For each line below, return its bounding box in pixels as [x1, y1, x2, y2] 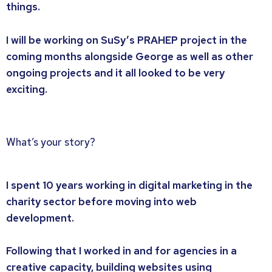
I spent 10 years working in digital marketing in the [6, 178, 253, 192]
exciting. [6, 82, 47, 96]
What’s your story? [6, 135, 95, 149]
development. [6, 211, 74, 225]
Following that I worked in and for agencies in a [6, 244, 237, 258]
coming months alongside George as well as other [6, 49, 253, 63]
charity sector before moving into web [6, 194, 197, 208]
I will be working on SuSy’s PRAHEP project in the [6, 33, 247, 47]
